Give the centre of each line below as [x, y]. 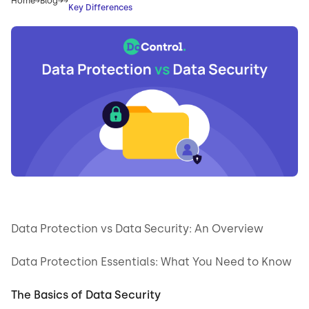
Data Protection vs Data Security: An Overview [137, 229]
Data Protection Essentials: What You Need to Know [151, 262]
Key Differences [101, 8]
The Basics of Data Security [86, 295]
